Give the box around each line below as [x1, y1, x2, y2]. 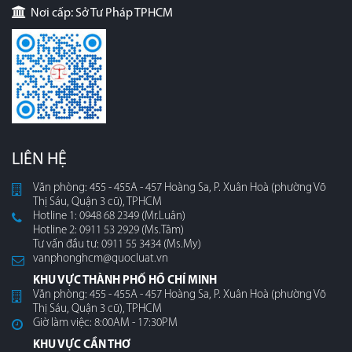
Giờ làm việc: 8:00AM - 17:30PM [33, 317, 178, 330]
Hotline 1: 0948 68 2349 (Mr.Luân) [33, 211, 185, 223]
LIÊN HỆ [12, 151, 67, 170]
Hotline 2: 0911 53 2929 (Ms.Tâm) [33, 225, 184, 237]
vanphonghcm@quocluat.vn [33, 253, 168, 266]
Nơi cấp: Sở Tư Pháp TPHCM [26, 7, 173, 20]
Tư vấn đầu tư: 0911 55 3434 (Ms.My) [33, 239, 201, 251]
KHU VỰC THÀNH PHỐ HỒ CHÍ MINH [33, 275, 217, 288]
